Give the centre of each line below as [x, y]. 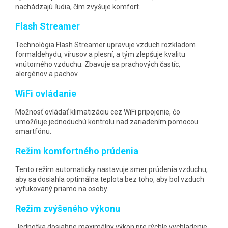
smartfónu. [33, 131]
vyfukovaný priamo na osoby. [62, 189]
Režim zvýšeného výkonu [68, 208]
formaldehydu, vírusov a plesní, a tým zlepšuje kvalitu [100, 54]
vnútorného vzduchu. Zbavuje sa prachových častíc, [98, 64]
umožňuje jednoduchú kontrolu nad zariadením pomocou [107, 121]
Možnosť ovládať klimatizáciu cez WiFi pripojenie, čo [98, 112]
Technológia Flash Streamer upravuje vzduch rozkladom [106, 45]
